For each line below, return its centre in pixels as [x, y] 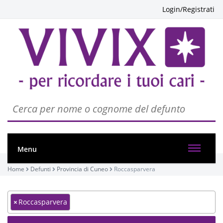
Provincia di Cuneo [82, 169]
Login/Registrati [188, 9]
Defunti [41, 169]
